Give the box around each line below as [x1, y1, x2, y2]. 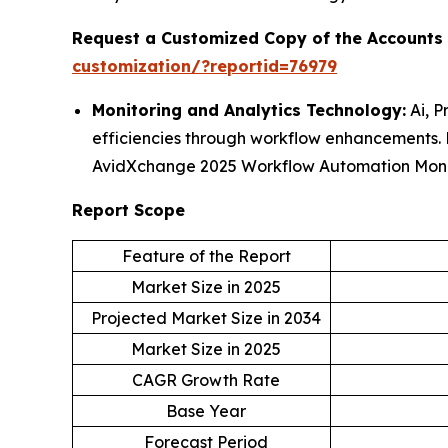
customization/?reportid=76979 [72, 56, 337, 77]
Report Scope [72, 200, 185, 221]
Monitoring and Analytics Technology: [92, 100, 406, 121]
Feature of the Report [121, 246, 291, 267]
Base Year [166, 401, 246, 422]
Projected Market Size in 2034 [91, 308, 321, 329]
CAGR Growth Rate [132, 370, 280, 391]
